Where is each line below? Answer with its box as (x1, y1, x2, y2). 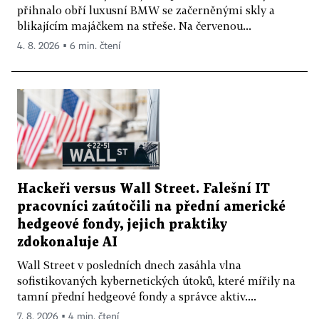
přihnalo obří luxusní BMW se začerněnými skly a (17, 4, 275, 16)
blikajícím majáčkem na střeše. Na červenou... (17, 19, 251, 32)
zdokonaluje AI (17, 236, 117, 249)
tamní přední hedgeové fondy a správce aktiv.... (17, 289, 256, 303)
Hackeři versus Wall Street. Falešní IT (17, 182, 270, 195)
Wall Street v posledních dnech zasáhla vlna (17, 258, 241, 271)
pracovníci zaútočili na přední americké (17, 200, 286, 213)
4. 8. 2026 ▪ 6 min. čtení (17, 41, 120, 51)
